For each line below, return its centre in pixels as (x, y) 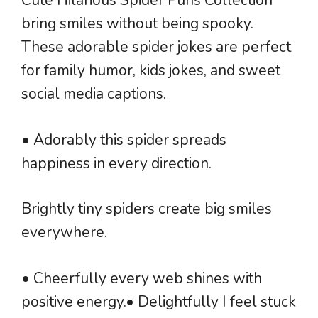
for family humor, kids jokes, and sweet (151, 71)
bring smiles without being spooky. (137, 24)
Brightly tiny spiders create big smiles (147, 209)
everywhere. (64, 232)
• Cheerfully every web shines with (142, 278)
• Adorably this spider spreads (124, 139)
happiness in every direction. (116, 163)
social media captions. (94, 94)
